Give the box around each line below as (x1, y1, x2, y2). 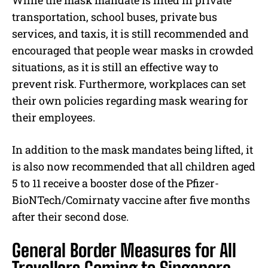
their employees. (12, 110, 95, 125)
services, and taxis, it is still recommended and (12, 26, 249, 41)
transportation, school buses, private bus (12, 10, 217, 25)
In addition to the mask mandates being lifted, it (12, 142, 253, 157)
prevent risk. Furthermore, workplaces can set (12, 77, 246, 92)
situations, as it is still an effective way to (12, 60, 218, 75)
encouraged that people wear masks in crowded (12, 43, 254, 58)
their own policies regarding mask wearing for (12, 93, 248, 108)
